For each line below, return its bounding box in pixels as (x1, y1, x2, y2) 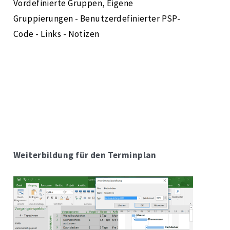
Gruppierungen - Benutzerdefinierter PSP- (13, 13, 181, 25)
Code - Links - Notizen (13, 28, 100, 40)
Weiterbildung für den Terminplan (13, 149, 157, 161)
